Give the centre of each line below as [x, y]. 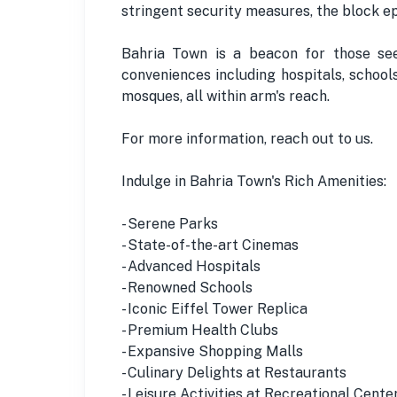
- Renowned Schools [187, 287]
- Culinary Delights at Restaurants [234, 372]
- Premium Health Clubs [200, 330]
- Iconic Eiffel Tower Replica [214, 308]
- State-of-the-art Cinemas [210, 245]
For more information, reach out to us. [247, 138]
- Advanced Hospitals [191, 266]
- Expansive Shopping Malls [212, 351]
